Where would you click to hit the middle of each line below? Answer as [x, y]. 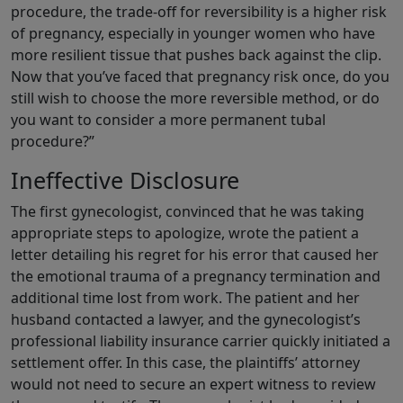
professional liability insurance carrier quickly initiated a [201, 341]
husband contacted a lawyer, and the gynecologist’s [186, 320]
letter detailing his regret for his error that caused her [195, 255]
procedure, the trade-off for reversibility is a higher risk [199, 12]
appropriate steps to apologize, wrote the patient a [185, 233]
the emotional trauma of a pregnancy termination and [196, 277]
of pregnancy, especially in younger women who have [193, 34]
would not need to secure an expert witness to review [193, 385]
